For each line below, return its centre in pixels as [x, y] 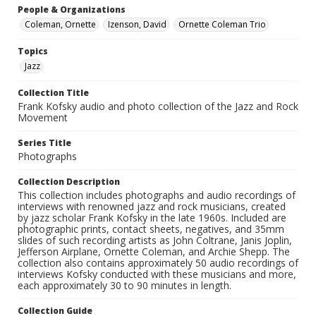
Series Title [44, 143]
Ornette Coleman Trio [222, 25]
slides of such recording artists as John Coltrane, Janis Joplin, [155, 241]
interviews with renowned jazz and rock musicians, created [152, 207]
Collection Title [53, 93]
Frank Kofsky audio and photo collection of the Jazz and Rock [158, 107]
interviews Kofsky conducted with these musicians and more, [157, 274]
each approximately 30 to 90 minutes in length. [124, 286]
